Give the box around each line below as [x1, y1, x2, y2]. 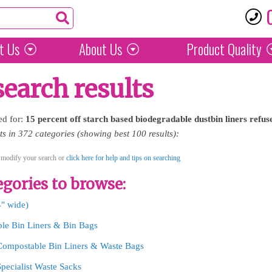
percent [38, 114, 67, 124]
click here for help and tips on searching [66, 154, 180, 162]
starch [83, 114, 108, 124]
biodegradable [135, 114, 192, 124]
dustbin [194, 114, 223, 124]
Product [186, 39, 225, 59]
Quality [225, 39, 262, 59]
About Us [78, 39, 122, 59]
